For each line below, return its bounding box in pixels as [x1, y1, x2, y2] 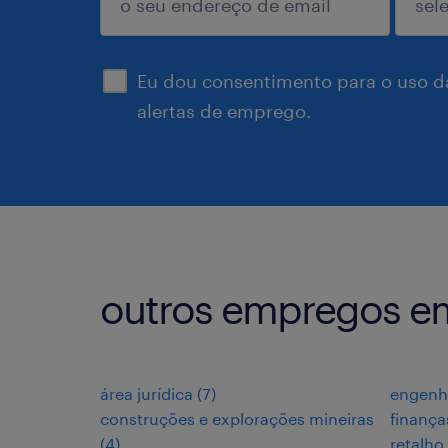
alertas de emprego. [137, 99, 311, 122]
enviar [132, 22, 186, 45]
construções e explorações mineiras [100, 408, 374, 428]
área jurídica [100, 383, 193, 403]
